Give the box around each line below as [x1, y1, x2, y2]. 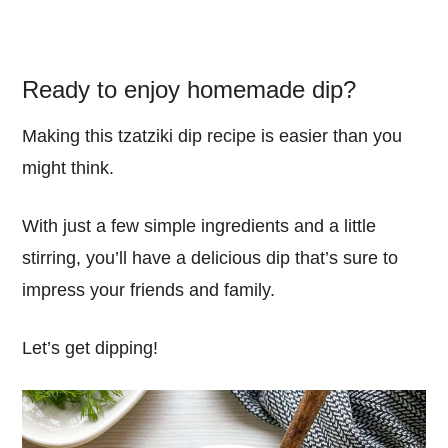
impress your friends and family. [22, 280, 276, 301]
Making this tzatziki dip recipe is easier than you [22, 126, 403, 147]
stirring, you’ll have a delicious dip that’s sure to [22, 248, 399, 269]
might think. [22, 158, 115, 179]
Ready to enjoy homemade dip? [22, 76, 357, 104]
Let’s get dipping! [22, 338, 159, 359]
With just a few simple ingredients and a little [22, 216, 377, 237]
